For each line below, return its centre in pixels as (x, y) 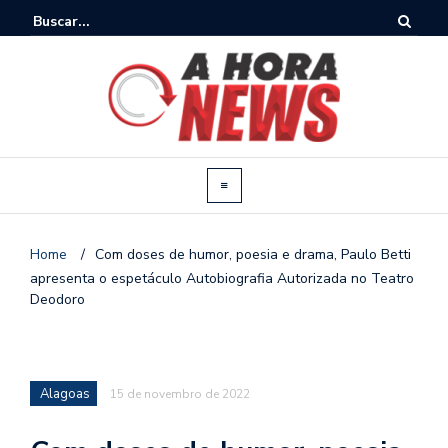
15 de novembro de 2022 (180, 393)
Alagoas (65, 393)
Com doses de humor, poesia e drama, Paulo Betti (253, 254)
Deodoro (57, 299)
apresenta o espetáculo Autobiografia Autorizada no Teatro (222, 278)
